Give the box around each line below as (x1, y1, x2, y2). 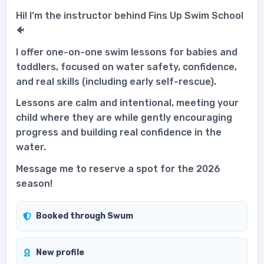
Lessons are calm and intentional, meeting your (16, 97, 239, 109)
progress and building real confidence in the (16, 127, 222, 138)
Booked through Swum (36, 211, 134, 222)
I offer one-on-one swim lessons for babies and (16, 46, 237, 58)
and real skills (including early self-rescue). (16, 75, 216, 87)
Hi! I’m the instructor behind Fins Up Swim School (16, 10, 243, 22)
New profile (36, 247, 85, 258)
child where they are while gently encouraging (16, 112, 232, 124)
